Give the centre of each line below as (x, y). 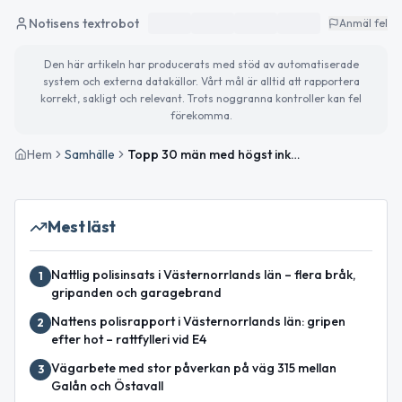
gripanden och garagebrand (136, 293)
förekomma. (201, 116)
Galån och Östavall (107, 386)
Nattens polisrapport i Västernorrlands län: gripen (198, 322)
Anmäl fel (363, 23)
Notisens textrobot (84, 24)
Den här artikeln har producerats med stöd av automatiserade (201, 65)
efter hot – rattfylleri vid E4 (129, 340)
